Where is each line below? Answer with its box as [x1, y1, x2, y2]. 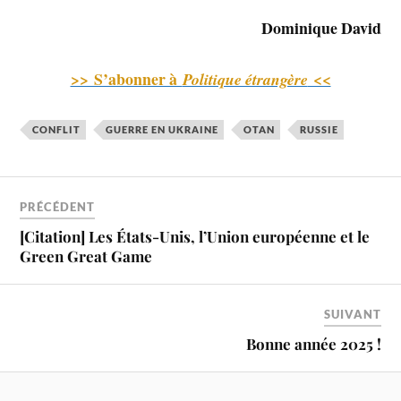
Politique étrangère [182, 67, 308, 90]
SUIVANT [323, 307, 381, 322]
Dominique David [260, 16, 381, 40]
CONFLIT [32, 123, 81, 135]
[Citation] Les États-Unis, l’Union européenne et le [20, 226, 371, 247]
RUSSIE [300, 123, 339, 135]
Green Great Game [20, 246, 153, 267]
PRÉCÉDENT [20, 200, 96, 215]
